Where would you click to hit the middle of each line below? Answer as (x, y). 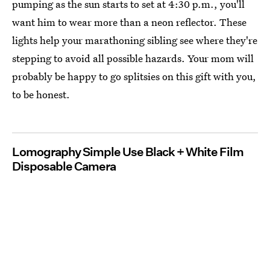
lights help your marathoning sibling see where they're (135, 40)
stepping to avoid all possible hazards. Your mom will (133, 58)
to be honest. (41, 95)
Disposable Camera (64, 167)
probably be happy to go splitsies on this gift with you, (134, 77)
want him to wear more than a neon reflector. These (129, 22)
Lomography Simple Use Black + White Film (128, 152)
